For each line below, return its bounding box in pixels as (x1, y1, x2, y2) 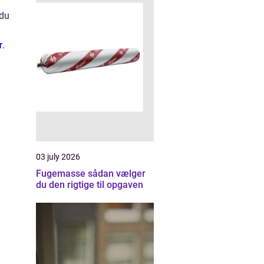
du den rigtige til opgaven (36, 179, 143, 190)
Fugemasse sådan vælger (36, 168, 88, 179)
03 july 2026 (36, 152, 80, 161)
